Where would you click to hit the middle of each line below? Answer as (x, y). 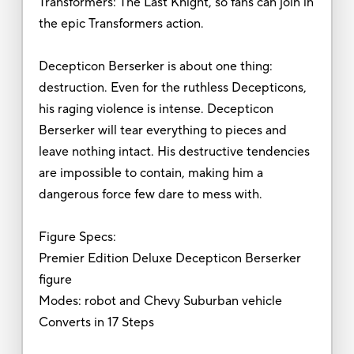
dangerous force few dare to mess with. (150, 194)
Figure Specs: (77, 237)
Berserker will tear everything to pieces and (162, 130)
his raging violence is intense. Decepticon (156, 109)
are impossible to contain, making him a (151, 173)
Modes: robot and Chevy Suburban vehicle (160, 301)
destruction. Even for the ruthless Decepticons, (172, 87)
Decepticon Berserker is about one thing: (155, 66)
